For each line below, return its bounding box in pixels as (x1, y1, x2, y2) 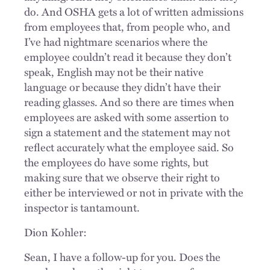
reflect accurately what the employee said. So (24, 139, 234, 155)
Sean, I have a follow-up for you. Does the (24, 248, 221, 265)
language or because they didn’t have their (24, 78, 221, 95)
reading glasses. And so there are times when (24, 93, 234, 110)
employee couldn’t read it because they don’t (24, 48, 231, 64)
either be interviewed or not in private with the (24, 184, 243, 200)
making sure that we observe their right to (24, 169, 220, 185)
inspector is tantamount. (24, 199, 140, 215)
